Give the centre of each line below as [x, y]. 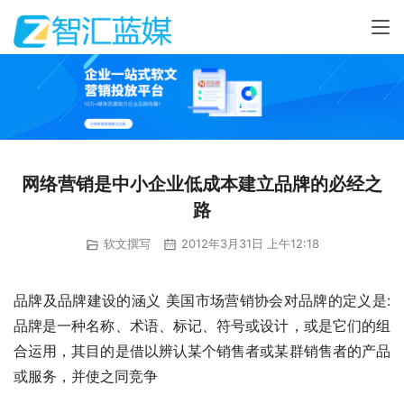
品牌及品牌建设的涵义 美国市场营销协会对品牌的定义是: [202, 300]
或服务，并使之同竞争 [86, 376]
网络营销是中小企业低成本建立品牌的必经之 [202, 184]
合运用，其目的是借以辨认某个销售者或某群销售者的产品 [202, 350]
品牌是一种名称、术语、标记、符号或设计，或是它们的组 [202, 325]
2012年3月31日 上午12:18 [248, 244]
